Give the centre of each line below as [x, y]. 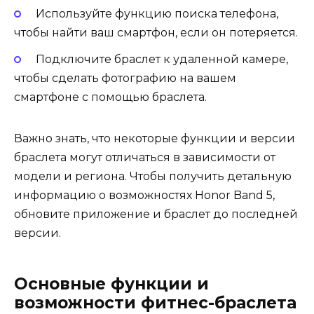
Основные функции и [111, 284]
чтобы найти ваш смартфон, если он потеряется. [156, 33]
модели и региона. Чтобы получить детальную [153, 177]
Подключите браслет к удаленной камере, [162, 60]
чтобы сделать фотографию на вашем [125, 78]
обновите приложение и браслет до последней [156, 214]
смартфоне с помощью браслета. [110, 97]
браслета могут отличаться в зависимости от [145, 158]
